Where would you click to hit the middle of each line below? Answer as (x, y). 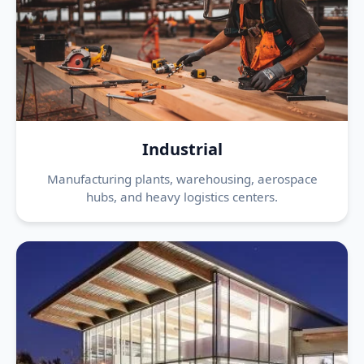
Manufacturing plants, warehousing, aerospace (182, 179)
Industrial (182, 149)
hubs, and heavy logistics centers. (182, 197)
